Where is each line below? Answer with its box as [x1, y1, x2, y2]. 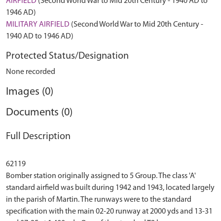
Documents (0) [6, 107, 73, 118]
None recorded [6, 68, 55, 76]
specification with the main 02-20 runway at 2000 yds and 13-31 [6, 208, 213, 216]
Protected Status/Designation [6, 51, 129, 61]
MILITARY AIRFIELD [6, 21, 70, 29]
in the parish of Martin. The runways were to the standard [6, 196, 191, 204]
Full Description [6, 132, 71, 142]
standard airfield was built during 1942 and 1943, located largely [6, 184, 215, 192]
